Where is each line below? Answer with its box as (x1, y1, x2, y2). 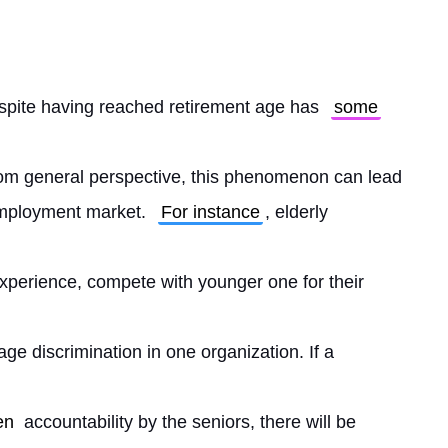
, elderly (265, 202, 328, 222)
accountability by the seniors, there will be (19, 412, 356, 432)
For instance (161, 202, 260, 222)
